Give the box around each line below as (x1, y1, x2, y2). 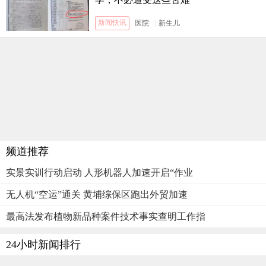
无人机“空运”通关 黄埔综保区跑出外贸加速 (6, 189, 188, 199)
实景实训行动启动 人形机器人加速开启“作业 (6, 167, 193, 178)
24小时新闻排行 (6, 238, 81, 251)
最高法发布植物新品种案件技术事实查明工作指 (6, 211, 205, 221)
